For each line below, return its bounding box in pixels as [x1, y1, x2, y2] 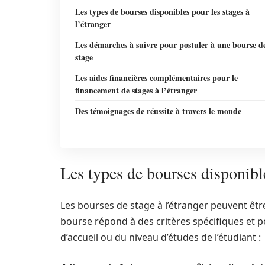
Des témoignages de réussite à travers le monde [75, 105, 241, 117]
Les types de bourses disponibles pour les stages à [75, 5, 250, 18]
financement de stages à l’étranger [75, 84, 197, 96]
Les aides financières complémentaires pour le [75, 72, 238, 84]
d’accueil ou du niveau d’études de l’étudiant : [60, 231, 261, 244]
